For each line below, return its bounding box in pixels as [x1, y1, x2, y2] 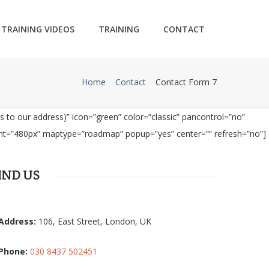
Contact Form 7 [156, 76, 217, 88]
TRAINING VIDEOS [1, 23, 74, 35]
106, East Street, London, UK [38, 216, 152, 227]
